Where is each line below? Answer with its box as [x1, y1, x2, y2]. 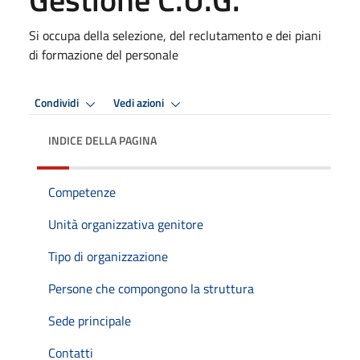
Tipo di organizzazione [48, 246, 168, 266]
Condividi [35, 94, 81, 112]
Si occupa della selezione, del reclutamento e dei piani [29, 25, 321, 45]
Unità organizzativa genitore [48, 214, 203, 234]
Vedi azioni [113, 94, 166, 112]
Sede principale [48, 310, 131, 330]
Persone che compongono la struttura [48, 278, 254, 298]
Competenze [48, 182, 116, 202]
